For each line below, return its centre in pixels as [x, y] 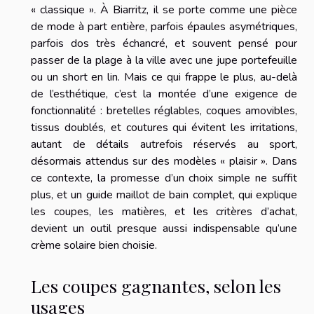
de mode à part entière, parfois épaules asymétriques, [164, 26]
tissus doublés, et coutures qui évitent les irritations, [164, 127]
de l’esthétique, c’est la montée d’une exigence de [164, 94]
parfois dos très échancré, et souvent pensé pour [164, 43]
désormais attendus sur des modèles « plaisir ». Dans [164, 161]
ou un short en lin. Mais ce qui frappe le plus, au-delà [164, 77]
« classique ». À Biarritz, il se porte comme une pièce [164, 9]
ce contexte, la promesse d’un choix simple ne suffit [164, 178]
